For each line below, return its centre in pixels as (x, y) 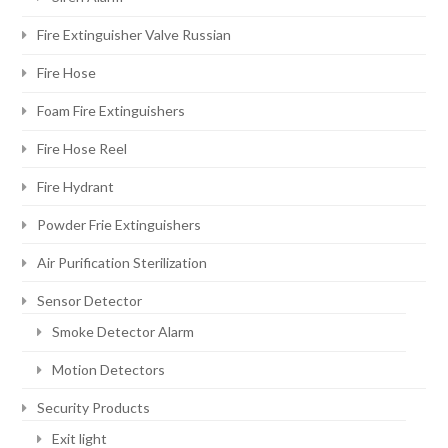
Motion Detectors (109, 370)
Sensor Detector (90, 300)
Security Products (94, 407)
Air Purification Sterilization (122, 262)
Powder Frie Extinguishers (119, 224)
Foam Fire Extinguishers (111, 111)
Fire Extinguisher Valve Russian (134, 35)
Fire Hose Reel (82, 149)
